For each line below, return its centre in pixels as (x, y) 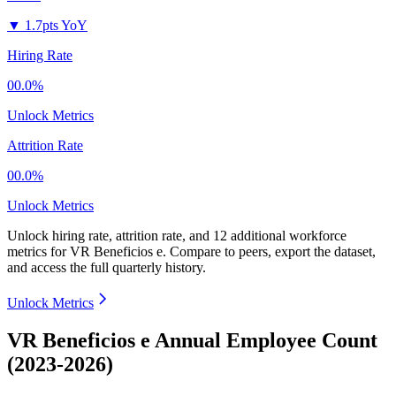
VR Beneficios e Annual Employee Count (192, 341)
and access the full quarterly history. (107, 268)
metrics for (38, 252)
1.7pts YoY (56, 26)
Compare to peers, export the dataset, (273, 252)
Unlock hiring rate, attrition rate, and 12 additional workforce (177, 236)
